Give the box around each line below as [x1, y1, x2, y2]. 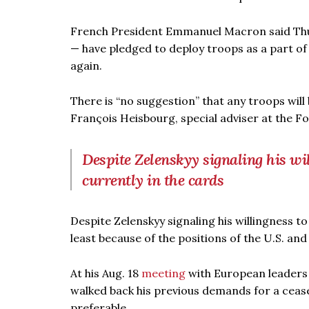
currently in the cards [82, 170, 223, 190]
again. [70, 59, 102, 72]
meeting [141, 266, 186, 280]
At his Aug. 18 [70, 266, 141, 280]
